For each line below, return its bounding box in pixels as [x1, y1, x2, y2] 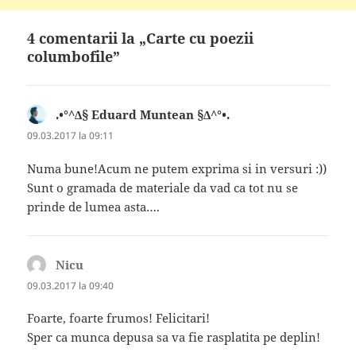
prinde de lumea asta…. [27, 198, 161, 215]
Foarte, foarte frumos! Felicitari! [27, 309, 211, 326]
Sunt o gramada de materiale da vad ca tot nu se [27, 179, 299, 195]
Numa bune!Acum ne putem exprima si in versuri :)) [27, 160, 327, 176]
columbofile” [27, 47, 121, 67]
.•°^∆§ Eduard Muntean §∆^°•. [56, 106, 230, 123]
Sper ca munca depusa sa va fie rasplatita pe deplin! [27, 328, 321, 345]
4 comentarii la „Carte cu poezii [27, 29, 254, 48]
